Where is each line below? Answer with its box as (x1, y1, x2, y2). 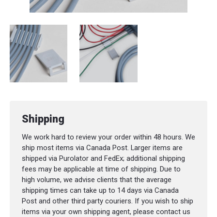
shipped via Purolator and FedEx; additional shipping (21, 154, 185, 163)
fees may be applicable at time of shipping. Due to (21, 165, 181, 174)
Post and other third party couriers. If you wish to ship (21, 197, 193, 206)
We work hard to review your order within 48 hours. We (21, 133, 195, 142)
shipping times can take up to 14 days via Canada (21, 186, 179, 195)
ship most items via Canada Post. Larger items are (21, 143, 183, 153)
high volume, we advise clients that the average (21, 175, 171, 185)
